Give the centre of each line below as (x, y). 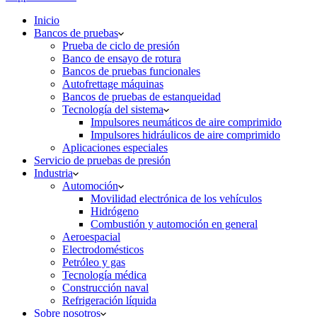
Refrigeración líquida (109, 300)
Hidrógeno (115, 211)
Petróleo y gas (94, 262)
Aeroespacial (91, 237)
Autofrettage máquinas (113, 84)
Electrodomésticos (103, 249)
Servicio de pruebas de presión (102, 160)
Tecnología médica (104, 275)
